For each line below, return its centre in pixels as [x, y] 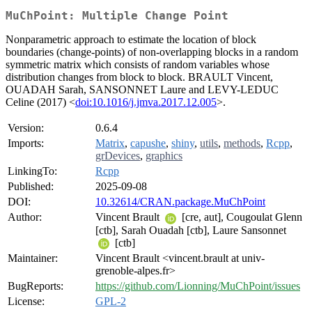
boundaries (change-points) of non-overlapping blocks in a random [152, 52]
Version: [26, 128]
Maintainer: [33, 258]
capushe [148, 143]
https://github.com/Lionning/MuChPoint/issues [198, 286]
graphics [164, 156]
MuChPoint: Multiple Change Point [117, 16]
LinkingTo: [32, 171]
